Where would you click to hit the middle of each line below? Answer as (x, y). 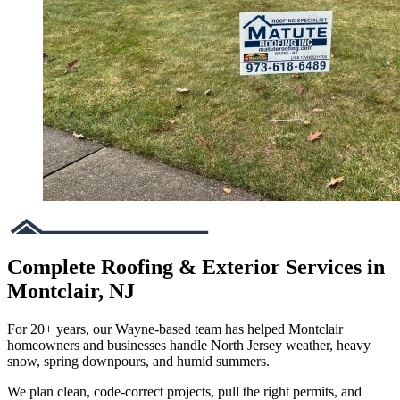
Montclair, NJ (71, 291)
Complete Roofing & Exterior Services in (196, 267)
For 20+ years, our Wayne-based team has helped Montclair (175, 329)
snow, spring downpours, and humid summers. (140, 361)
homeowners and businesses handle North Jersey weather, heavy (189, 345)
